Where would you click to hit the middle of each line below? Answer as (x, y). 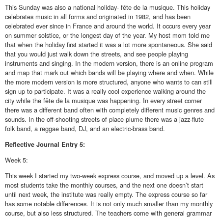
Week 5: (16, 160)
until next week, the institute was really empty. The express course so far (106, 194)
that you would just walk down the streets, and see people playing (96, 54)
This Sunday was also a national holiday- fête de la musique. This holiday (108, 7)
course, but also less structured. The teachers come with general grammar (108, 213)
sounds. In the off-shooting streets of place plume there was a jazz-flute (104, 119)
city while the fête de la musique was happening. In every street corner (103, 100)
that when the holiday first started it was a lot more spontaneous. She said (109, 44)
